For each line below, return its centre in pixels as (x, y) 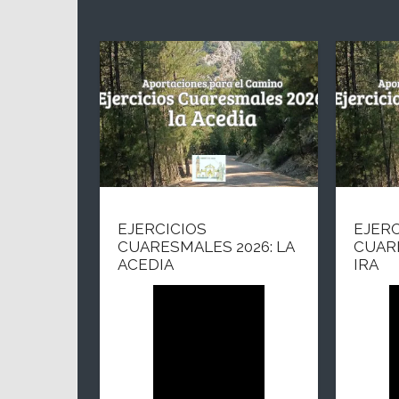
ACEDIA (146, 264)
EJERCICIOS (162, 228)
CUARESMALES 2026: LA (206, 246)
